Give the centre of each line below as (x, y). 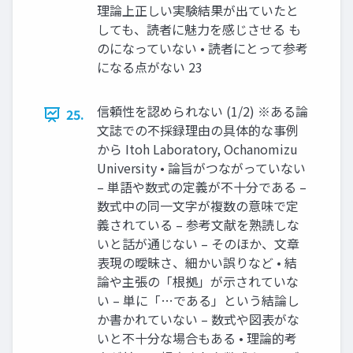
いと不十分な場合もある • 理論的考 (197, 338)
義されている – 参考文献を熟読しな (198, 225)
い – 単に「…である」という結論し (198, 300)
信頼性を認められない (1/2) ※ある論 (203, 111)
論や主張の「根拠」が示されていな (198, 281)
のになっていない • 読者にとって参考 (203, 48)
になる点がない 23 (150, 67)
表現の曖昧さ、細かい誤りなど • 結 (197, 262)
